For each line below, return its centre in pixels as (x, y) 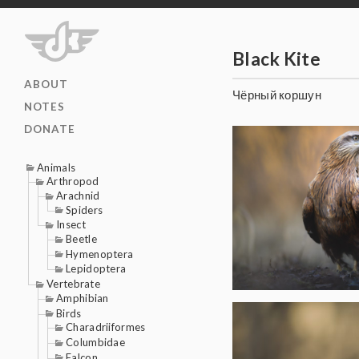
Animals (56, 167)
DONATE (50, 129)
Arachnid (78, 195)
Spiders (85, 210)
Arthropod (73, 182)
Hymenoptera (100, 254)
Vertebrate (73, 284)
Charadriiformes (106, 327)
